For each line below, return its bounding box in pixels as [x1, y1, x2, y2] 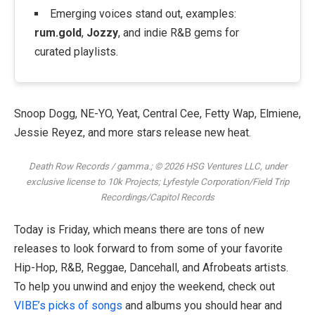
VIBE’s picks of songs [14, 298, 122, 312]
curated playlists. [34, 44, 118, 58]
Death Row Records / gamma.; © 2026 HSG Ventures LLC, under [28, 161, 287, 172]
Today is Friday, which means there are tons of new [14, 222, 264, 236]
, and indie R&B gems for [118, 25, 239, 39]
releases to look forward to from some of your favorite [14, 241, 283, 255]
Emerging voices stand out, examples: [49, 6, 236, 20]
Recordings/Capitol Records [101, 192, 214, 203]
